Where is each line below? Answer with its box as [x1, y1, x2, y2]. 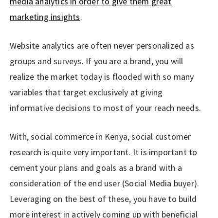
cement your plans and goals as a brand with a [10, 162, 182, 173]
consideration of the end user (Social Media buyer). [10, 177, 200, 189]
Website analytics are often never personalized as [10, 39, 194, 51]
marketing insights [10, 11, 80, 22]
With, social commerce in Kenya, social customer [10, 130, 191, 142]
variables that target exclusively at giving [10, 86, 163, 98]
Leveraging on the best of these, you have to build [10, 193, 197, 204]
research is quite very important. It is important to [10, 146, 198, 158]
